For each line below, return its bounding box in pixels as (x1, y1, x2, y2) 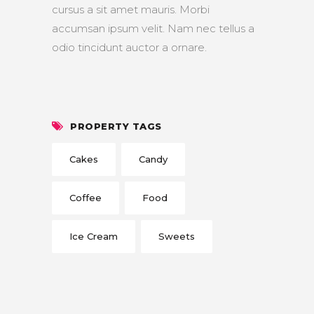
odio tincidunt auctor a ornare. (52, 41, 207, 55)
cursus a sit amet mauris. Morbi (52, 3, 210, 17)
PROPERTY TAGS (70, 121, 162, 132)
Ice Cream (69, 231, 118, 243)
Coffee (69, 192, 102, 204)
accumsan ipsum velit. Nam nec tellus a (52, 22, 254, 36)
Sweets (158, 231, 195, 243)
